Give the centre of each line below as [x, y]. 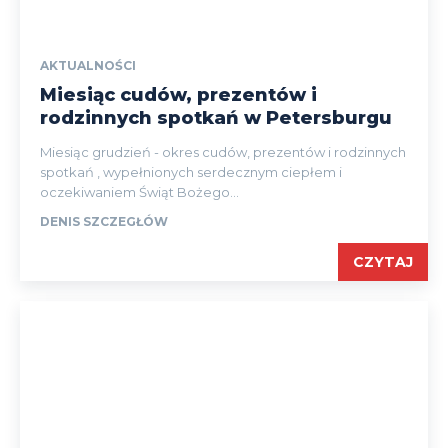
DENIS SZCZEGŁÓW [104, 221]
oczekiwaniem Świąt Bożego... [139, 192]
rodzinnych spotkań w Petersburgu [216, 118]
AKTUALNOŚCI [88, 65]
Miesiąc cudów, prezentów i [178, 95]
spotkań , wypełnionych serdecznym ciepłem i [191, 172]
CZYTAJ [383, 262]
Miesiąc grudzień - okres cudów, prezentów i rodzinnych [223, 152]
